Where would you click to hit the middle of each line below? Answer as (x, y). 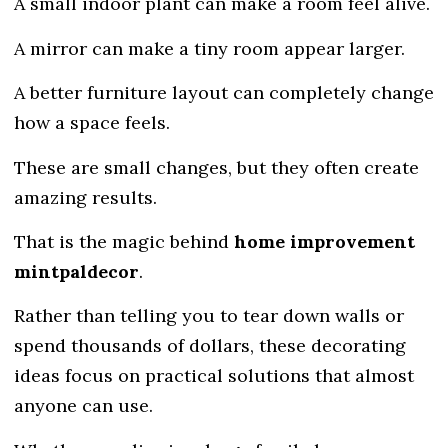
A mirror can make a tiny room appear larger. (209, 48)
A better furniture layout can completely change (224, 93)
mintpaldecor (76, 272)
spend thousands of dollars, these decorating (210, 346)
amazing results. (85, 197)
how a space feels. (92, 123)
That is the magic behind (124, 242)
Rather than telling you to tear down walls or (209, 316)
